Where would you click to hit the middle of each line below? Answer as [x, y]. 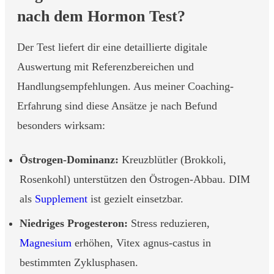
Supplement [61, 199]
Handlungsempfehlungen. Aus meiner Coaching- [125, 86]
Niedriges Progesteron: [74, 223]
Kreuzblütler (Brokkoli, [172, 160]
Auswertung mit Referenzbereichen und [106, 67]
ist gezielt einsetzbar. [135, 199]
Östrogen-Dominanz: [69, 160]
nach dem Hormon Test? [101, 16]
